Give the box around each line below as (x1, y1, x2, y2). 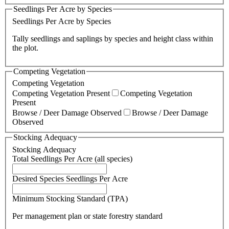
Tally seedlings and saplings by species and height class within (12, 34, 213, 43)
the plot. (12, 43, 38, 52)
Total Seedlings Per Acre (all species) (12, 154, 132, 163)
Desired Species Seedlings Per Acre (12, 174, 128, 183)
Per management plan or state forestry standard (12, 211, 163, 220)
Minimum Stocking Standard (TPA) (12, 194, 128, 203)
